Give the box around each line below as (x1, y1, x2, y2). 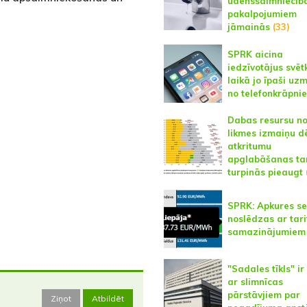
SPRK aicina (227, 48, 283, 60)
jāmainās (227, 21, 270, 32)
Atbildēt (91, 293, 124, 304)
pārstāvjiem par (227, 288, 300, 300)
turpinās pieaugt (227, 167, 303, 177)
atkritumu (227, 140, 271, 151)
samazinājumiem (227, 226, 306, 237)
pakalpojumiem (227, 8, 297, 19)
